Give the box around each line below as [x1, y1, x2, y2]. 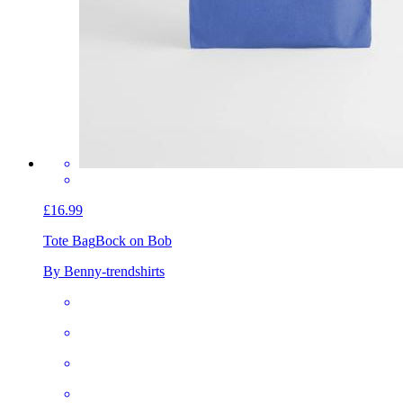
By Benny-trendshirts [43, 263, 165, 279]
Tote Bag [43, 232, 95, 248]
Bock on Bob [95, 232, 172, 248]
